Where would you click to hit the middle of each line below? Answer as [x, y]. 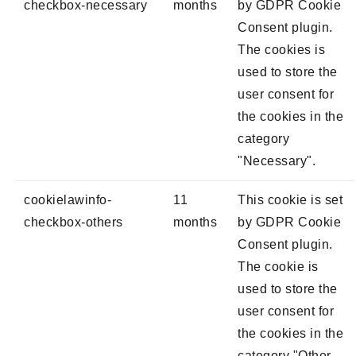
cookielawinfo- [68, 200]
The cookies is [281, 50]
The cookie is [278, 267]
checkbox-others [74, 222]
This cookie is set [290, 200]
